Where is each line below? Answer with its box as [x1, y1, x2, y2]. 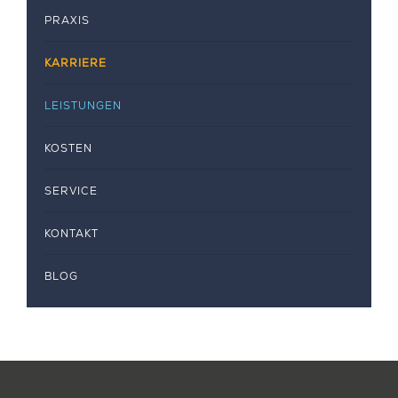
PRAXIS [44, 12, 90, 28]
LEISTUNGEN [44, 98, 122, 113]
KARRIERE [44, 55, 107, 70]
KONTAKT [44, 226, 99, 241]
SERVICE [44, 183, 98, 198]
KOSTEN [44, 140, 92, 155]
